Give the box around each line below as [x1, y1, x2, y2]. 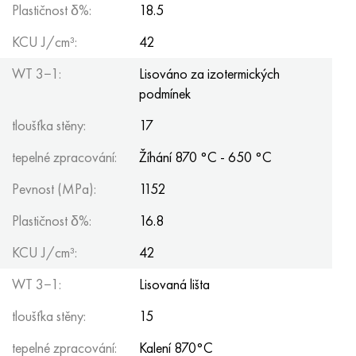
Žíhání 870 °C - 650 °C [139, 148, 272, 166]
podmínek [139, 84, 191, 103]
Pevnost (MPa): [12, 180, 96, 198]
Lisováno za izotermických [139, 64, 280, 83]
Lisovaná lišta [139, 275, 210, 293]
